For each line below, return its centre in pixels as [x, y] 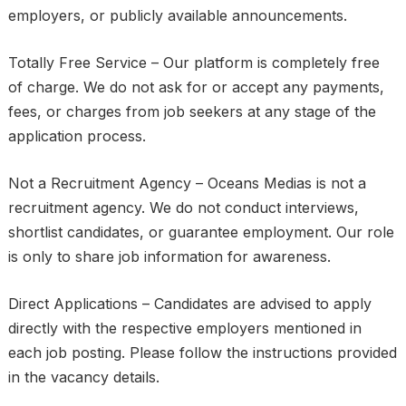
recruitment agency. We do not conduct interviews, [183, 208]
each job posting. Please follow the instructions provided [202, 353]
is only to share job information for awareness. [169, 256]
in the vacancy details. [83, 377]
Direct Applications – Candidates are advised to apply [189, 304]
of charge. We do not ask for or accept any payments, [196, 87]
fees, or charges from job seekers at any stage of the [192, 111]
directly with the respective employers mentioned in [184, 328]
